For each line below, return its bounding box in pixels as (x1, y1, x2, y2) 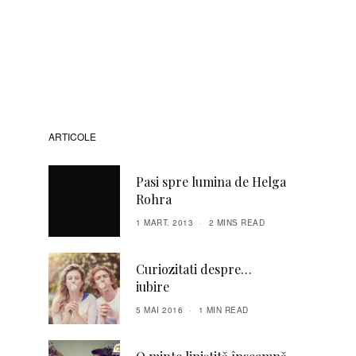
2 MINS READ (208, 217, 265, 228)
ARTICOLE (48, 130, 96, 143)
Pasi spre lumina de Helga (136, 173, 286, 190)
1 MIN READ (198, 304, 249, 315)
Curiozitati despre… (136, 261, 252, 277)
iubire (136, 278, 169, 295)
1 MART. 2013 (136, 217, 193, 228)
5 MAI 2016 (136, 304, 183, 315)
